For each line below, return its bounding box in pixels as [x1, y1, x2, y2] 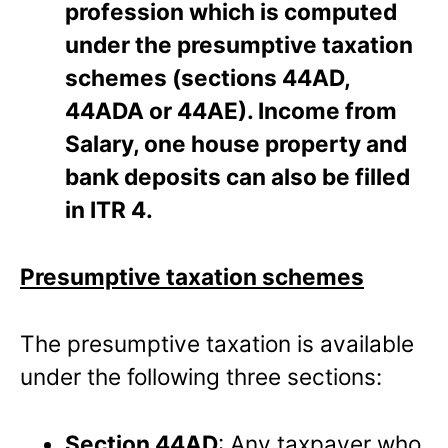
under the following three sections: [20, 362, 382, 390]
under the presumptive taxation [65, 31, 414, 59]
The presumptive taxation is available [20, 329, 414, 357]
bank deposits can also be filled [65, 163, 411, 191]
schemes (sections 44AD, [65, 64, 351, 92]
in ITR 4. [65, 196, 154, 224]
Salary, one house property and [65, 130, 408, 158]
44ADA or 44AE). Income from [65, 97, 398, 125]
